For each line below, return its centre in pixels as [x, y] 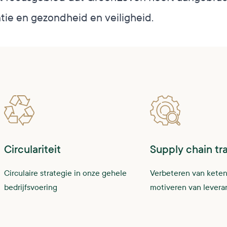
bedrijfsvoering [31, 187]
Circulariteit [32, 150]
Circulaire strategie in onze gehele [65, 173]
